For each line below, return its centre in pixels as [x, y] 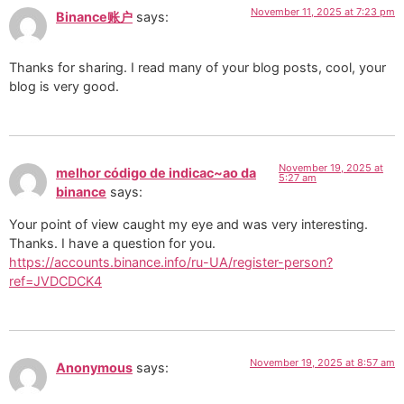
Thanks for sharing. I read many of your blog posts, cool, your [197, 67]
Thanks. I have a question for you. [112, 243]
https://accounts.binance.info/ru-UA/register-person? [171, 262]
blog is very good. [64, 86]
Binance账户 [94, 16]
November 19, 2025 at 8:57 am [322, 363]
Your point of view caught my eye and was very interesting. [188, 224]
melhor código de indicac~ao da [156, 173]
